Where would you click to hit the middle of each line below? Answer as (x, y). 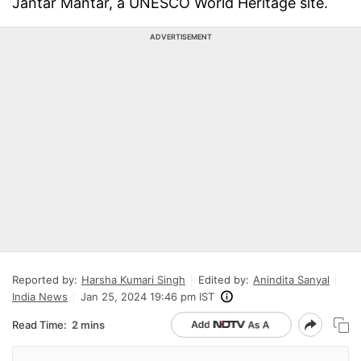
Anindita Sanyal (291, 280)
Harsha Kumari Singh (133, 280)
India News (40, 297)
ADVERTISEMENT (180, 37)
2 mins (88, 324)
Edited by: (224, 280)
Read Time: (39, 324)
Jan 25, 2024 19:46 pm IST (147, 297)
